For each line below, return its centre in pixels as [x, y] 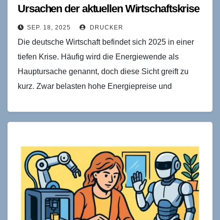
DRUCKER [106, 27]
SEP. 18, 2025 [49, 27]
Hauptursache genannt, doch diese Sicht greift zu [103, 71]
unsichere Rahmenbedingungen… [78, 101]
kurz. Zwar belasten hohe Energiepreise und [95, 86]
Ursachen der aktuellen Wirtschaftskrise [109, 8]
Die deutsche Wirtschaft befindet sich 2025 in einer [106, 42]
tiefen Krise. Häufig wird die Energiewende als [98, 56]
